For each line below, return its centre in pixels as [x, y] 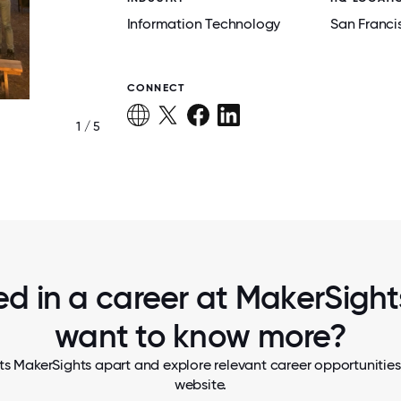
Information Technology [204, 24]
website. [200, 384]
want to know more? [200, 336]
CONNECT [156, 88]
